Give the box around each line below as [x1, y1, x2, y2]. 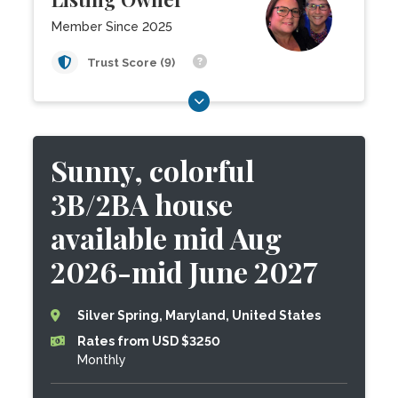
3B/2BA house [51, 185, 234, 223]
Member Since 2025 [52, 20, 173, 34]
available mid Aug [51, 219, 283, 257]
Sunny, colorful [51, 151, 255, 189]
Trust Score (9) [87, 56, 179, 69]
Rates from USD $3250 [77, 334, 221, 348]
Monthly [77, 353, 127, 367]
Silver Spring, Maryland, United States [77, 308, 322, 322]
